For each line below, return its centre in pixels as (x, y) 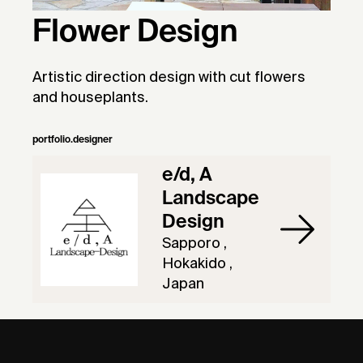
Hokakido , (197, 264)
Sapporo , (194, 244)
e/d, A (187, 175)
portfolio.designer (73, 140)
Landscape (211, 199)
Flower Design (135, 33)
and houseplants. (90, 98)
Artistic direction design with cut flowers (169, 78)
